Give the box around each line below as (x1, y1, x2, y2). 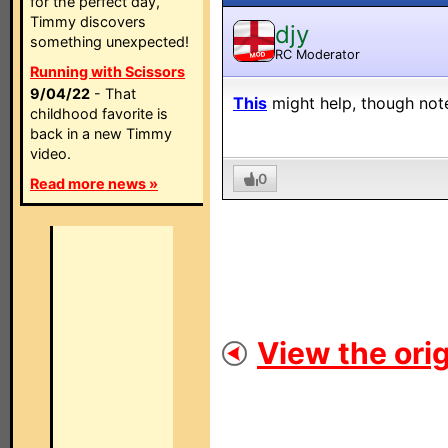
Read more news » (30, 175, 158, 192)
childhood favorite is (30, 105, 168, 122)
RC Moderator (275, 46, 360, 62)
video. (30, 145, 71, 162)
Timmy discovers (30, 13, 146, 30)
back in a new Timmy (30, 125, 172, 142)
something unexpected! (30, 33, 189, 50)
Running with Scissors (30, 63, 185, 80)
